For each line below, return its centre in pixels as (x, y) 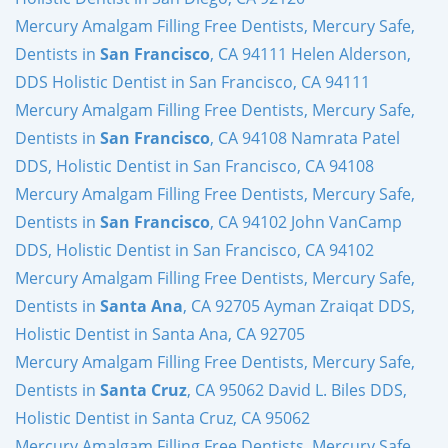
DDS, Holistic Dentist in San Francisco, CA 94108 (194, 165)
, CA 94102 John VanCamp (306, 221)
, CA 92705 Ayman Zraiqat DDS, (299, 305)
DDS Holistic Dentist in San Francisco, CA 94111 (192, 81)
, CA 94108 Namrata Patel (305, 137)
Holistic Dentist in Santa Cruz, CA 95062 (162, 417)
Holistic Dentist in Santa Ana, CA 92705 (160, 333)
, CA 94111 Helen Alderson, (310, 53)
